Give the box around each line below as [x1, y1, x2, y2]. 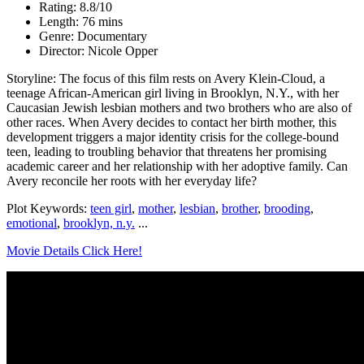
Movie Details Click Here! [6, 243, 142, 258]
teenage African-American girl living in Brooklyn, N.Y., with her [6, 85, 339, 100]
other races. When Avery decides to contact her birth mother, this [6, 115, 336, 129]
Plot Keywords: [6, 201, 90, 215]
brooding [264, 201, 310, 215]
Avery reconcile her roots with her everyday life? [6, 173, 257, 188]
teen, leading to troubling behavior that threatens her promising [6, 144, 327, 158]
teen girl [90, 201, 132, 215]
